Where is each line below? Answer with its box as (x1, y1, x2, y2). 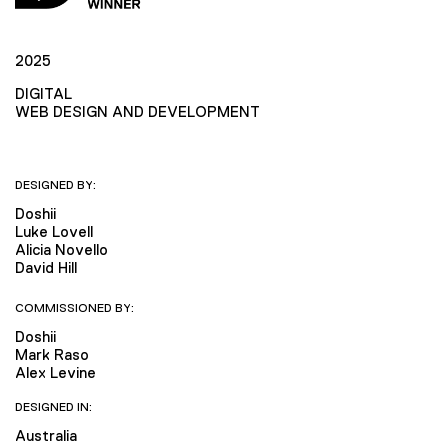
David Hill (15, 258, 77, 276)
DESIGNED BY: (15, 177, 96, 192)
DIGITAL (15, 84, 72, 102)
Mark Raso (15, 345, 89, 363)
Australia (15, 427, 77, 445)
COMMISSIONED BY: (15, 300, 134, 315)
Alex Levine (15, 363, 96, 381)
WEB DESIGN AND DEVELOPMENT (15, 102, 260, 120)
